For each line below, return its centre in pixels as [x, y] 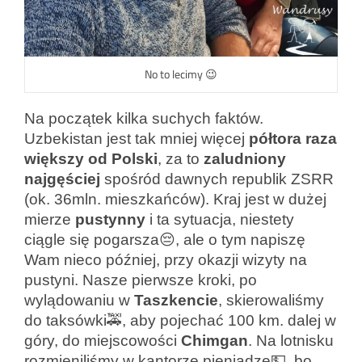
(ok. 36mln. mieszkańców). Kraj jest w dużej [175, 200]
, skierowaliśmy [273, 301]
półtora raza [293, 139]
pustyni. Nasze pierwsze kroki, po [141, 280]
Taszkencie [176, 301]
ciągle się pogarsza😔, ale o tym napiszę [165, 240]
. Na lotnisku [291, 341]
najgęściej [62, 179]
